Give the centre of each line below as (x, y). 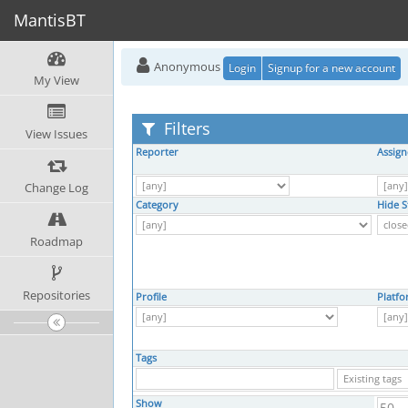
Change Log (56, 188)
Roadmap (56, 241)
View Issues (56, 134)
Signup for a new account (331, 67)
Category (157, 205)
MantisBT (50, 20)
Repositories (56, 295)
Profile (151, 297)
